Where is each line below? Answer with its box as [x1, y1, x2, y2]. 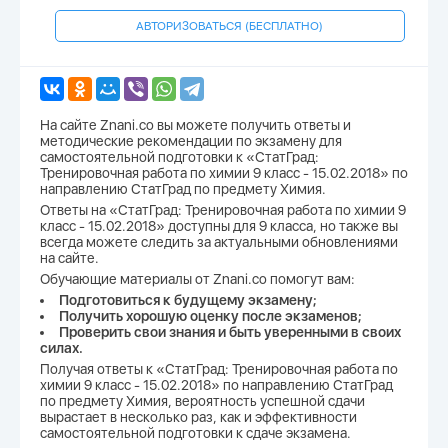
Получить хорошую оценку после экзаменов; [59, 308, 362, 325]
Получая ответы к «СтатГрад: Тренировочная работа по [40, 361, 398, 378]
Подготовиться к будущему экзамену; [59, 292, 317, 309]
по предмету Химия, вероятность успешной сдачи [40, 393, 365, 410]
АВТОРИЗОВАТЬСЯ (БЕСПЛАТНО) [136, 19, 324, 34]
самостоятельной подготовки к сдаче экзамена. [40, 425, 351, 442]
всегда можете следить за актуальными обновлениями [40, 234, 398, 251]
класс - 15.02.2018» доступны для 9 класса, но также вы [40, 218, 398, 235]
